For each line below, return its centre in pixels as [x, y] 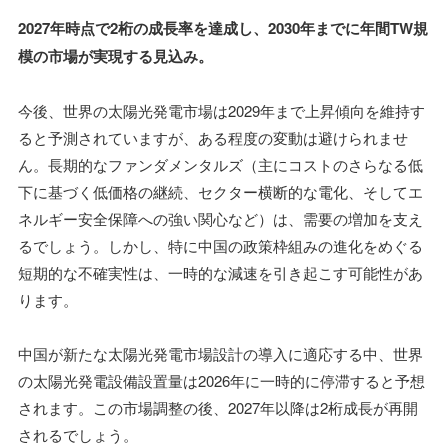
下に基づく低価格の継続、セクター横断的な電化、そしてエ [220, 191]
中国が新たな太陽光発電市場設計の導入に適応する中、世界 [220, 353]
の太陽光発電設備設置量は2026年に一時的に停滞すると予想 [221, 380]
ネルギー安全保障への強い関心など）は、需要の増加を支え [220, 218]
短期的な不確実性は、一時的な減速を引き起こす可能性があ [220, 272]
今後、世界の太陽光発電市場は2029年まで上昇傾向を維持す [221, 110]
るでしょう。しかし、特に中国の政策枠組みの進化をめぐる [220, 245]
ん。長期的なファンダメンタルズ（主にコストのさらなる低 [220, 164]
